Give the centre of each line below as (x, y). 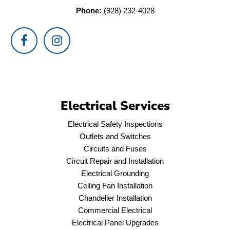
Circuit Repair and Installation (115, 161)
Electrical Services (115, 106)
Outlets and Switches (115, 137)
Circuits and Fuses (115, 149)
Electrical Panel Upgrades (115, 223)
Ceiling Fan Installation (115, 186)
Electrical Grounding (115, 174)
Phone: (89, 11)
